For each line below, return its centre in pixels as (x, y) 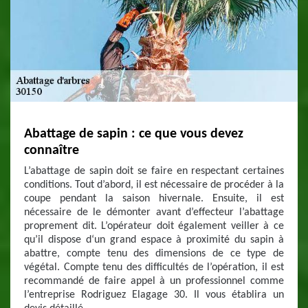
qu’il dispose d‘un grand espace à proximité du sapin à (154, 240)
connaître (52, 151)
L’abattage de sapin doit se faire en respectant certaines (154, 171)
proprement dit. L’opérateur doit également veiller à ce (154, 226)
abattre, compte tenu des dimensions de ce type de (154, 254)
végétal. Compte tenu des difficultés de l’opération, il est (154, 267)
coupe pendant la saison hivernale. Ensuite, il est (154, 199)
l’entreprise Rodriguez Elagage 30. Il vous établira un (154, 295)
